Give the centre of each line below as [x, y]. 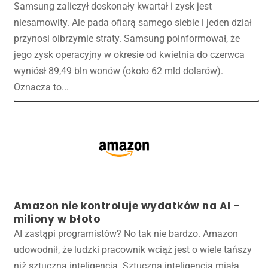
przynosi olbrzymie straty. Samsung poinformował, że [127, 39]
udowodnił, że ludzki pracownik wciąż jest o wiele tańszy [133, 250]
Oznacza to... [41, 87]
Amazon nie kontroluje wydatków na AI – [127, 206]
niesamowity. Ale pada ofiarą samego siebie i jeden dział [133, 23]
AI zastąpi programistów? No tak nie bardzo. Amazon [126, 234]
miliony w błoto [57, 219]
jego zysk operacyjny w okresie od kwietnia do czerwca [129, 55]
